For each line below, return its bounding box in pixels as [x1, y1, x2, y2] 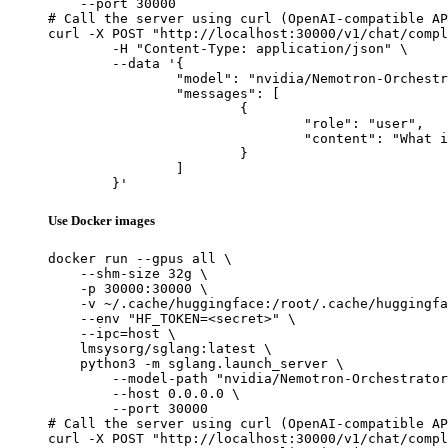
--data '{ [48, 55, 112, 71]
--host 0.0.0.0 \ [48, 386, 240, 402]
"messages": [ [48, 85, 176, 101]
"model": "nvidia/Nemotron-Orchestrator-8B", [48, 70, 176, 86]
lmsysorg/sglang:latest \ [48, 341, 272, 357]
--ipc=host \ [48, 326, 176, 342]
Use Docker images [48, 213, 155, 229]
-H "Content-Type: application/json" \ [48, 40, 112, 56]
